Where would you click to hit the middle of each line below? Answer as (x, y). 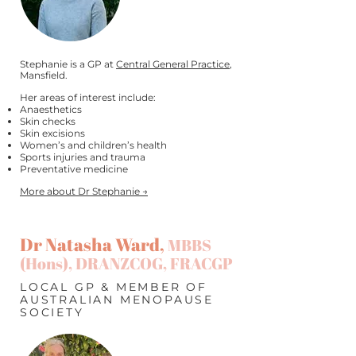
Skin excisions (52, 133)
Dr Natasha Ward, (94, 244)
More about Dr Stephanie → (84, 191)
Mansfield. (44, 75)
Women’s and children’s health (93, 145)
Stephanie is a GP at (68, 64)
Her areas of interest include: (88, 97)
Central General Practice (173, 64)
